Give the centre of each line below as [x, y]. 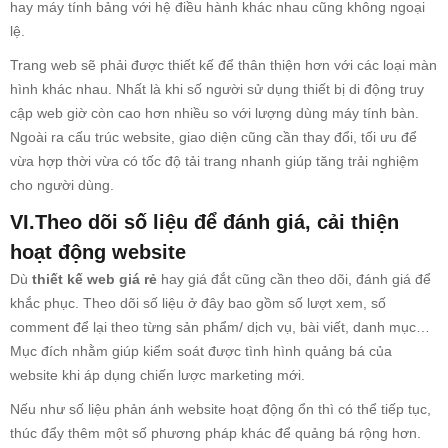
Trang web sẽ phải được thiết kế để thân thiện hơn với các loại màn [223, 64]
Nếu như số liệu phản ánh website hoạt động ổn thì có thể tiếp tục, [220, 408]
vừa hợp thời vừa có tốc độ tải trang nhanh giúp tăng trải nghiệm [214, 160]
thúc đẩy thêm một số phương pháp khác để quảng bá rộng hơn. [215, 432]
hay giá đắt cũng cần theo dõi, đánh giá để [296, 278]
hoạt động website [98, 251]
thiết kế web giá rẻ [96, 278]
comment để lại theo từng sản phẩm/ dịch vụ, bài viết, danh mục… [220, 326]
